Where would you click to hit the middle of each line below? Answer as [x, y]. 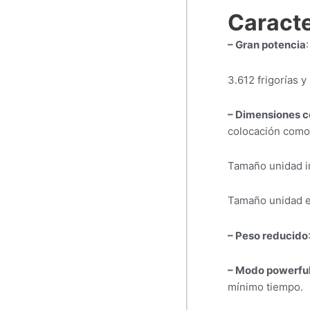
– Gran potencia [266, 45]
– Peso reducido [267, 235]
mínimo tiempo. [265, 286]
